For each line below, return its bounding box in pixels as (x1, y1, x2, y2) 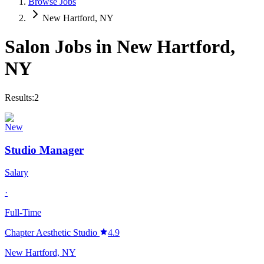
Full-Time (5, 207, 41, 218)
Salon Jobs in (5, 36, 117, 58)
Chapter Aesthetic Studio (5, 227, 97, 238)
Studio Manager (5, 143, 84, 156)
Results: (5, 92, 34, 103)
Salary (5, 167, 28, 178)
